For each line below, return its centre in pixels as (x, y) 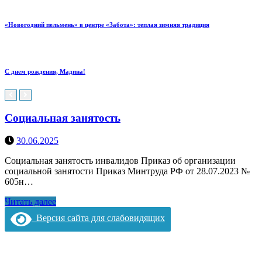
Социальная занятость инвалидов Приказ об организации (121, 160)
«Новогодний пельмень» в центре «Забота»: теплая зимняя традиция (107, 25)
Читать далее (30, 201)
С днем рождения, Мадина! (45, 72)
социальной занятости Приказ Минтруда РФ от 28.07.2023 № (127, 171)
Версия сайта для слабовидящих (98, 218)
